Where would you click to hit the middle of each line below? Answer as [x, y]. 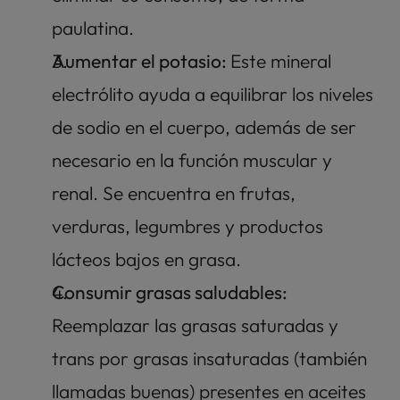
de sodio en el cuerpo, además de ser [204, 126]
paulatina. [95, 27]
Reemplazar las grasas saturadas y [195, 325]
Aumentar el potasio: [141, 60]
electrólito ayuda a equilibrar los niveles [212, 93]
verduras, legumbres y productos [187, 225]
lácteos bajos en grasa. [146, 258]
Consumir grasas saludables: [170, 292]
